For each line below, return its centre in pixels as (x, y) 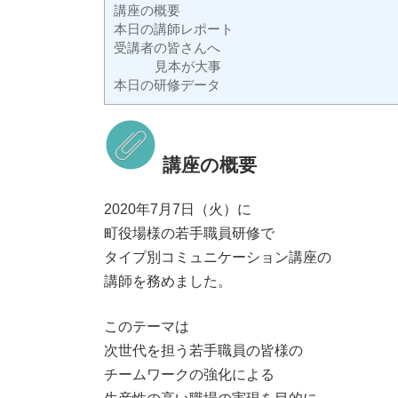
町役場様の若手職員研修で (189, 234)
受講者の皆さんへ (167, 48)
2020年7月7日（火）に (178, 210)
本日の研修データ (167, 85)
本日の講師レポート (174, 29)
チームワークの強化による (189, 375)
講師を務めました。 (168, 282)
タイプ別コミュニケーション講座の (218, 258)
